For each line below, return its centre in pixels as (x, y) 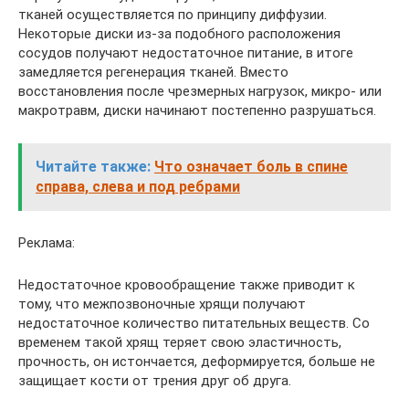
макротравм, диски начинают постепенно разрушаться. (197, 110)
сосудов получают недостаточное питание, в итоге (186, 53)
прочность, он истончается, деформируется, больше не (197, 362)
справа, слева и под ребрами (138, 187)
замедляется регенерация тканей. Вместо (153, 72)
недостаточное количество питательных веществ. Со (194, 323)
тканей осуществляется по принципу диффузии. (173, 15)
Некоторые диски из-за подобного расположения (179, 34)
